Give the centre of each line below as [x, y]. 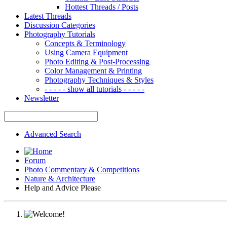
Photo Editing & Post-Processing [97, 61]
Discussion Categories [60, 25]
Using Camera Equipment [86, 52]
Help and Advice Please [63, 187]
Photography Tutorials [60, 34]
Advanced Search [53, 134]
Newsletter [42, 98]
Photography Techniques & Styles [99, 80]
